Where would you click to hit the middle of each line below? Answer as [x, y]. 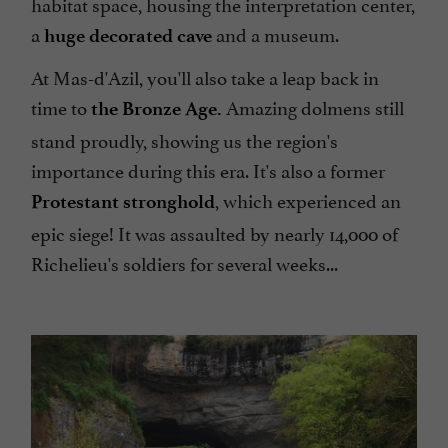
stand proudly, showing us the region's [184, 139]
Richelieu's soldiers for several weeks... [184, 262]
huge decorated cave [128, 36]
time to [61, 106]
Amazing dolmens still [313, 106]
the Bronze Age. [156, 109]
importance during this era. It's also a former [208, 169]
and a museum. [275, 33]
